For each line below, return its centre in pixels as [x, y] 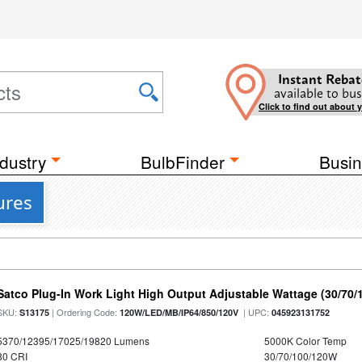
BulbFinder [183, 162]
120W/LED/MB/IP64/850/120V [179, 312]
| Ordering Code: [85, 312]
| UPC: [255, 312]
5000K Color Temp [305, 341]
